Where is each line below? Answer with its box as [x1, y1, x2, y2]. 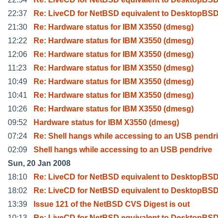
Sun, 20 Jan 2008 [8, 159, 71, 167]
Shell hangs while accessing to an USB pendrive [34, 145, 212, 154]
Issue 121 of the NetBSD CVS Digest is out [34, 200, 190, 208]
